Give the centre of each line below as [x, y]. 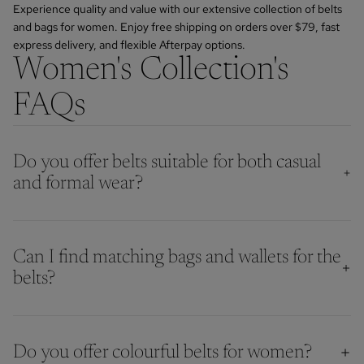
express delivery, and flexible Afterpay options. [129, 45]
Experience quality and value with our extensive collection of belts [178, 9]
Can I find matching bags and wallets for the [177, 257]
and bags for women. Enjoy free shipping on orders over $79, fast [176, 27]
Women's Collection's [151, 72]
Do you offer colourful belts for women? [162, 352]
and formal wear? [78, 184]
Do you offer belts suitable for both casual [167, 163]
